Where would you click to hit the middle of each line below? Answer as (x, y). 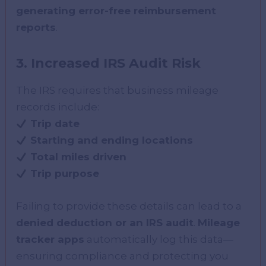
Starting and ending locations (111, 140)
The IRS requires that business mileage (118, 90)
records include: (58, 107)
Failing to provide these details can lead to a (129, 206)
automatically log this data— (159, 240)
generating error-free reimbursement (116, 11)
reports (36, 28)
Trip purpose (64, 173)
